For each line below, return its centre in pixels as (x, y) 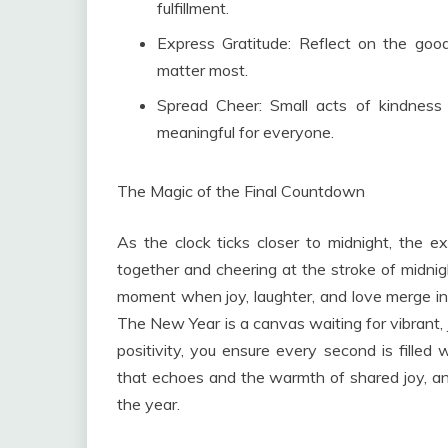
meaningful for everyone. (245, 132)
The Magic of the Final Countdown (241, 191)
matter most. (202, 70)
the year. (148, 404)
